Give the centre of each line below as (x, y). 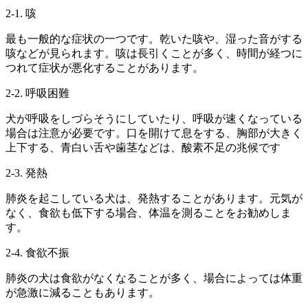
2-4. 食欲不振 (37, 253)
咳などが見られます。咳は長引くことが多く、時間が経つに (154, 54)
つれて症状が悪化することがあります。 (104, 68)
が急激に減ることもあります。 (82, 293)
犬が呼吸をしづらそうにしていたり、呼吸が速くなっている (154, 119)
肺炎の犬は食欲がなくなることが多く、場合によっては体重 (154, 278)
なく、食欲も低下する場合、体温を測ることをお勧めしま (148, 213)
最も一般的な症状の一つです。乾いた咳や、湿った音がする (154, 39)
